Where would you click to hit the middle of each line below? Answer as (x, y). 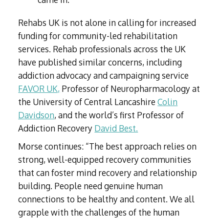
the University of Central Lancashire (88, 102)
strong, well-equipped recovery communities (105, 160)
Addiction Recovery (56, 128)
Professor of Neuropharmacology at (130, 89)
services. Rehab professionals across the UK (102, 49)
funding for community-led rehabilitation (98, 36)
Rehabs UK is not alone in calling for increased (107, 23)
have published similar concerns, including (100, 62)
